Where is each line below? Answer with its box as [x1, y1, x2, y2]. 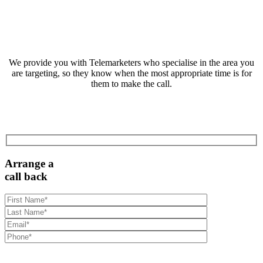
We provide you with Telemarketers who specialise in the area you [9, 58, 254, 68]
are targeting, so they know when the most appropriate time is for [11, 68, 252, 79]
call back [5, 170, 48, 183]
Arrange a [5, 157, 54, 170]
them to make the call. [91, 79, 172, 89]
